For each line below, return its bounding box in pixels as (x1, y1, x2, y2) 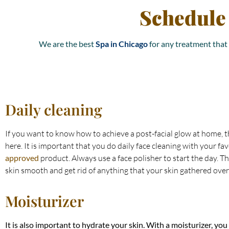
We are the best (39, 39, 96, 49)
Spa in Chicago (96, 39, 149, 49)
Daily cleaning (5, 99, 102, 119)
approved (5, 152, 39, 163)
